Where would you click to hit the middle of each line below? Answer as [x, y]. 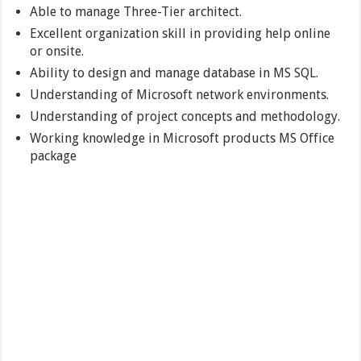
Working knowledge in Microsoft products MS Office [183, 138]
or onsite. [57, 51]
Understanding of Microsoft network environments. [180, 94]
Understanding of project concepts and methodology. [185, 116]
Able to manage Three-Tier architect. [136, 11]
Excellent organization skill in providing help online [180, 33]
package [54, 156]
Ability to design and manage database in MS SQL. [174, 73]
